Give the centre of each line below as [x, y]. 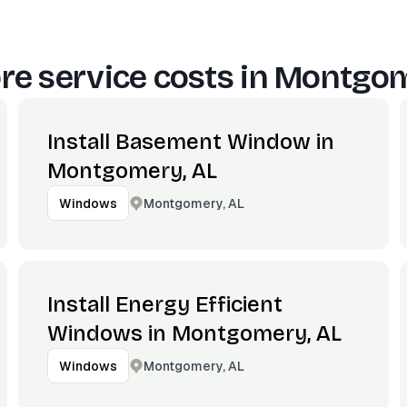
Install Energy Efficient [164, 304]
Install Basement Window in [190, 142]
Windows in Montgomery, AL [194, 333]
